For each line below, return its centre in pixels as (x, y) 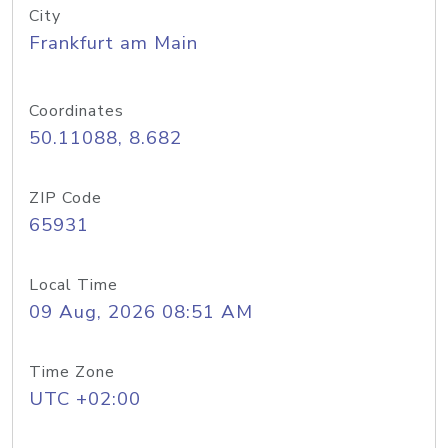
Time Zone (72, 372)
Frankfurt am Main (113, 43)
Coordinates (76, 111)
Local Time (73, 285)
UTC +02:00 (85, 399)
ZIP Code (65, 198)
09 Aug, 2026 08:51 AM (141, 312)
